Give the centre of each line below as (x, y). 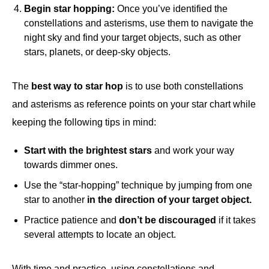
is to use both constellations (183, 86)
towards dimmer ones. (71, 165)
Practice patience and (71, 220)
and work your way (194, 151)
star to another (56, 200)
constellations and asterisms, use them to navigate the (139, 23)
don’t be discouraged (168, 220)
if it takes (236, 220)
